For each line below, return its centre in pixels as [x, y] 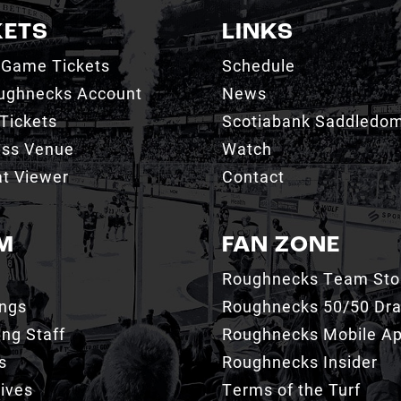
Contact [253, 204]
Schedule [258, 93]
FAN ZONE [281, 273]
